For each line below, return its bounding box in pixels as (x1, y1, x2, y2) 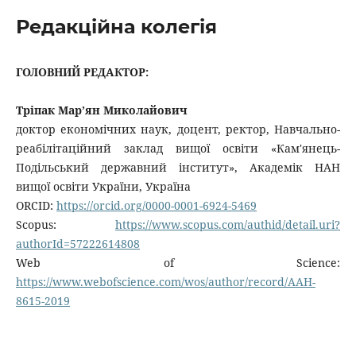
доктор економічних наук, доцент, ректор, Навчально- (15, 121, 341, 137)
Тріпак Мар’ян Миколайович (15, 102, 188, 118)
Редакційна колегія (15, 14, 217, 38)
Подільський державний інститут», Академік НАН (15, 159, 341, 175)
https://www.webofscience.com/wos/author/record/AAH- (15, 273, 315, 289)
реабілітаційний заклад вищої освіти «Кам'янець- (15, 140, 341, 156)
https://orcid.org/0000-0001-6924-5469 (56, 197, 257, 213)
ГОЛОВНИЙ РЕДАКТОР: (15, 64, 149, 79)
